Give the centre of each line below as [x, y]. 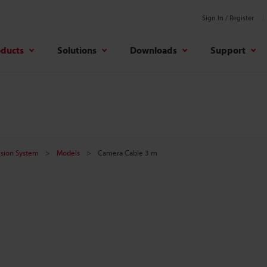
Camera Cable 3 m [128, 153]
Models [68, 153]
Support [228, 50]
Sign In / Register [228, 18]
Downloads [153, 50]
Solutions [77, 50]
